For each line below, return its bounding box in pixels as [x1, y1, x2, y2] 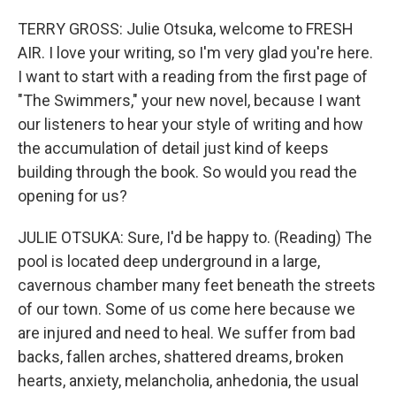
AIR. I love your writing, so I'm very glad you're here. [18, 43, 373, 63]
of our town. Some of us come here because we [18, 300, 355, 319]
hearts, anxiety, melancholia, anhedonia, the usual [18, 371, 359, 391]
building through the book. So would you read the [18, 163, 357, 182]
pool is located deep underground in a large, [18, 252, 320, 271]
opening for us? [18, 187, 127, 206]
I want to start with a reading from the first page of [18, 67, 368, 87]
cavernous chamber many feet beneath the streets [18, 276, 376, 295]
